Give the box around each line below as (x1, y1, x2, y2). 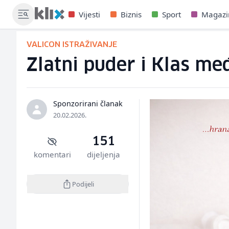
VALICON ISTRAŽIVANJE (27, 41, 117, 49)
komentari (33, 149, 71, 159)
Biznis (120, 9, 142, 19)
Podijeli (72, 179, 94, 189)
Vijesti (78, 9, 100, 19)
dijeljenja (86, 149, 120, 159)
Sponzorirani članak (53, 99, 123, 108)
